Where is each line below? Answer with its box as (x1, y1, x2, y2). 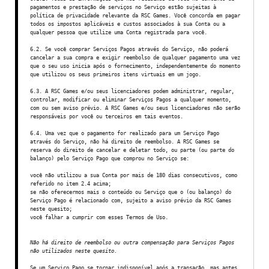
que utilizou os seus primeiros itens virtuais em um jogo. (30, 71, 201, 77)
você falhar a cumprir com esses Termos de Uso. (30, 214, 168, 220)
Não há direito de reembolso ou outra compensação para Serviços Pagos (30, 239, 234, 246)
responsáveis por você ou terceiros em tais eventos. (30, 113, 183, 119)
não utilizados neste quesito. (30, 247, 117, 254)
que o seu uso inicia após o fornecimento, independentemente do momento (30, 62, 240, 69)
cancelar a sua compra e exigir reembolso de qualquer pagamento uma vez (30, 54, 240, 61)
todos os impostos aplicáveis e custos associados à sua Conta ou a (30, 20, 225, 27)
